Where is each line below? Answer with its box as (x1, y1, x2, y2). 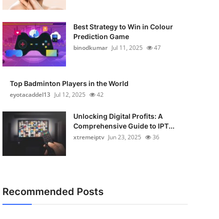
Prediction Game (73, 32, 129, 41)
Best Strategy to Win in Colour (73, 22, 173, 31)
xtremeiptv (73, 133, 104, 141)
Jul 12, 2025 (54, 90, 86, 99)
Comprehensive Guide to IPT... (73, 122, 175, 130)
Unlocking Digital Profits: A (73, 112, 163, 120)
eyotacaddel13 (9, 90, 50, 99)
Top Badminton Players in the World (9, 79, 129, 88)
